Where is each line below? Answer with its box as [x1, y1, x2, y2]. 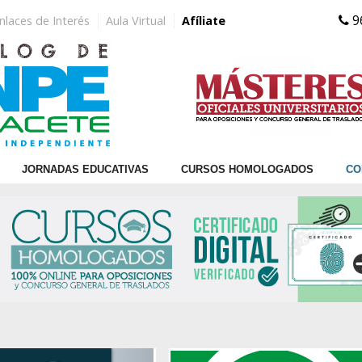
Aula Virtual [106, 13, 166, 28]
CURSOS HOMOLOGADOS [180, 163, 314, 175]
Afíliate [182, 13, 225, 28]
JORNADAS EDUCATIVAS [22, 163, 149, 175]
